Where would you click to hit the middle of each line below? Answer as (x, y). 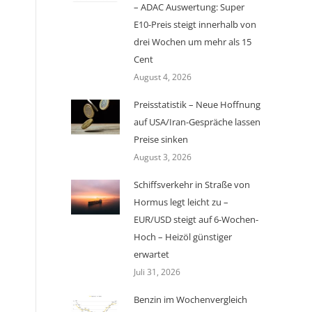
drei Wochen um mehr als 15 (193, 42)
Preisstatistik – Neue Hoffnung (197, 104)
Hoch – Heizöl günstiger (183, 237)
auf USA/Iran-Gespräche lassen (197, 122)
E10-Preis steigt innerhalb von (195, 24)
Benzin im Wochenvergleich (190, 299)
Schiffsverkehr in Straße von (192, 185)
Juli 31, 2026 (157, 272)
